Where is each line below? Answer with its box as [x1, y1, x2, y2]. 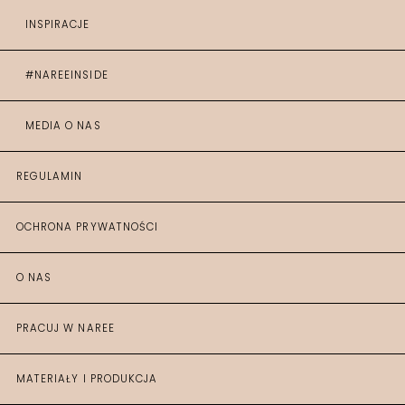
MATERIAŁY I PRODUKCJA [16, 372, 158, 386]
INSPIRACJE [25, 17, 90, 32]
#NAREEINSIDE [25, 68, 108, 82]
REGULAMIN [16, 169, 83, 184]
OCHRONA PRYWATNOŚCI [16, 220, 158, 234]
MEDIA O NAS [25, 118, 101, 133]
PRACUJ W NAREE [16, 321, 115, 335]
